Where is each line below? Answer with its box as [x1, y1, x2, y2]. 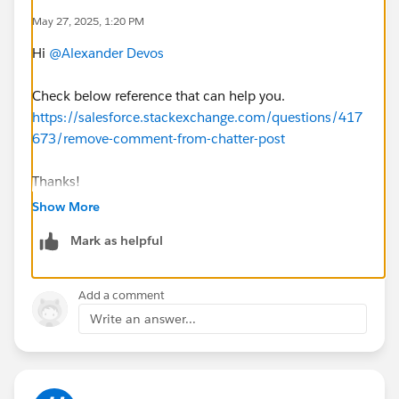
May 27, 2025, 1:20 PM [32, 12, 144, 28]
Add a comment [78, 287, 165, 303]
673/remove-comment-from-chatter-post [32, 129, 285, 147]
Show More [32, 198, 100, 215]
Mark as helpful [70, 232, 163, 248]
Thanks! [32, 172, 80, 190]
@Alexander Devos [49, 44, 164, 61]
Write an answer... [90, 310, 196, 327]
